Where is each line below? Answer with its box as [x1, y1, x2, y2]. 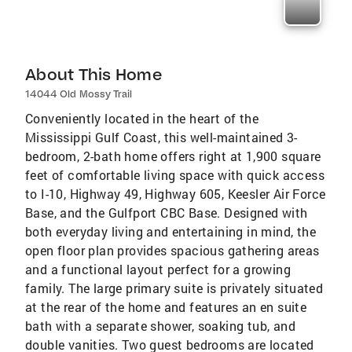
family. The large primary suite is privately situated [25, 280, 324, 297]
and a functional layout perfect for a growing [25, 261, 291, 278]
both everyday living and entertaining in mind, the [25, 223, 316, 240]
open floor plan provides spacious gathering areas [25, 242, 320, 259]
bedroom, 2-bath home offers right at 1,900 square [25, 148, 321, 165]
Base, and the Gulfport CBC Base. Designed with [25, 204, 308, 222]
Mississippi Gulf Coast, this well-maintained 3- [25, 129, 298, 146]
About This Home [25, 64, 162, 85]
